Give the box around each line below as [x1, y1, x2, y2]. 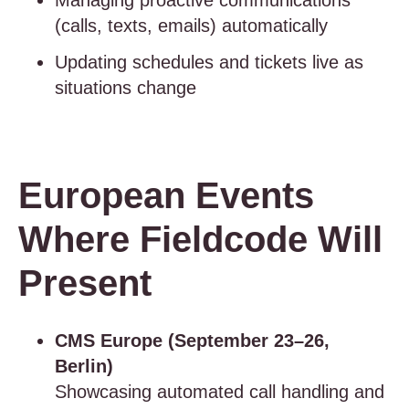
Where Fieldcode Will [18, 219, 383, 259]
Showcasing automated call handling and [55, 382, 384, 402]
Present [18, 263, 162, 303]
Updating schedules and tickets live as [55, 52, 363, 72]
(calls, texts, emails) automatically [55, 16, 333, 36]
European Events [18, 175, 314, 215]
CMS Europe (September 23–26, [55, 330, 330, 351]
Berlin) [55, 356, 119, 376]
